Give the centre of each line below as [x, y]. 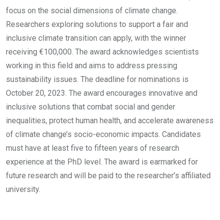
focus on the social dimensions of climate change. [92, 11]
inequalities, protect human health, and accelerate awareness [110, 121]
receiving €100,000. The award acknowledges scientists [102, 52]
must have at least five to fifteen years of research [93, 148]
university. [23, 189]
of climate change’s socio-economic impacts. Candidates [103, 134]
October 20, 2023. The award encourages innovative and [102, 93]
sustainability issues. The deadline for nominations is [97, 79]
